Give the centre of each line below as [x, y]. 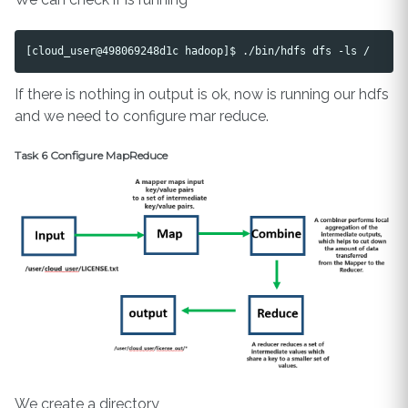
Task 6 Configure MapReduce [91, 155]
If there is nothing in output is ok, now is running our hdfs [202, 94]
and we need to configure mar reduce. [142, 116]
